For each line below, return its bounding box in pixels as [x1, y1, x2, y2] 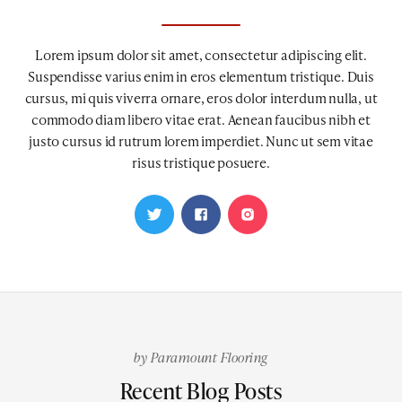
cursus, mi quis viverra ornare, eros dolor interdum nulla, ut [24, 87, 378, 108]
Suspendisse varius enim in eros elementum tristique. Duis [28, 66, 374, 86]
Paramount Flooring [150, 347, 268, 367]
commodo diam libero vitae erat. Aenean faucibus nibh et [31, 109, 371, 129]
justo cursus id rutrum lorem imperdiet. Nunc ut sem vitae [29, 130, 373, 151]
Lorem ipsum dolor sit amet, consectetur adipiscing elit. [35, 44, 367, 65]
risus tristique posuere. [132, 152, 270, 172]
